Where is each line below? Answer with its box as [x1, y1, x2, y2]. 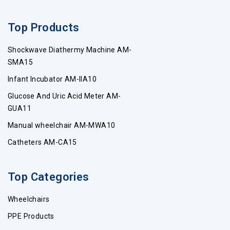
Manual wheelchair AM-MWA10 [8, 121, 116, 130]
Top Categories [8, 170, 89, 184]
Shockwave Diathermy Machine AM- [8, 46, 132, 54]
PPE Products [8, 212, 54, 221]
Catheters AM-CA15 [8, 138, 77, 147]
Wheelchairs [8, 195, 50, 204]
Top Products [8, 21, 80, 34]
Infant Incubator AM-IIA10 [8, 75, 97, 84]
